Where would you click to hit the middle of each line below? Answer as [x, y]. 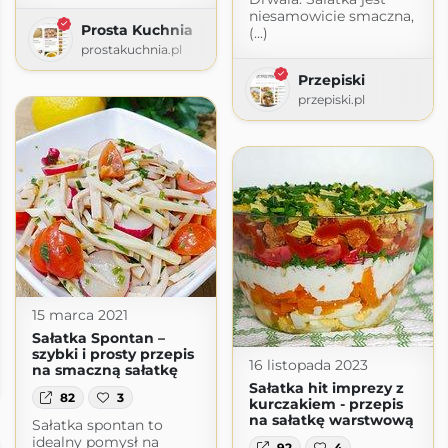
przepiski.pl [331, 100]
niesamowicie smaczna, [331, 16]
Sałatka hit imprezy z [326, 388]
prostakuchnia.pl [131, 50]
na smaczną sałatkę [104, 370]
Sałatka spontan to [97, 424]
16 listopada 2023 [308, 365]
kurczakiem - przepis [325, 404]
